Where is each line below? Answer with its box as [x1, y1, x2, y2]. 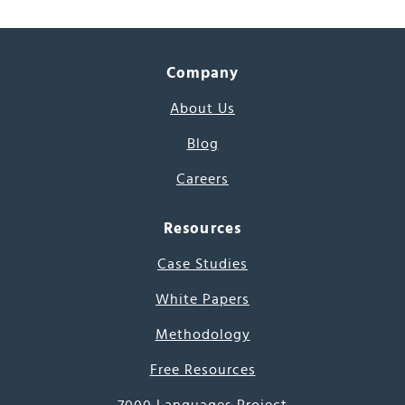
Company [165, 65, 240, 80]
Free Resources [149, 363, 256, 377]
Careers [176, 172, 229, 186]
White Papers [155, 292, 250, 306]
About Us [170, 101, 235, 116]
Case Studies [157, 257, 248, 271]
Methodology [155, 327, 250, 342]
